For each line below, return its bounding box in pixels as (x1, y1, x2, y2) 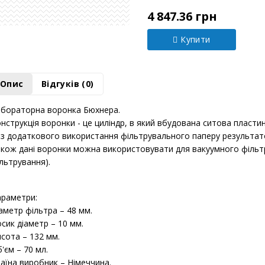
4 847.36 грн (147, 38, 217, 54)
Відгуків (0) (41, 108, 94, 119)
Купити (179, 63, 212, 75)
